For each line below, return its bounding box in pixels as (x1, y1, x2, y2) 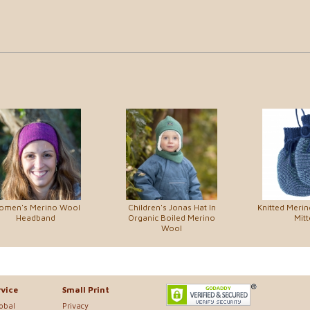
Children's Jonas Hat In (127, 202, 216, 213)
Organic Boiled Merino (128, 212, 215, 224)
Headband (15, 212, 55, 224)
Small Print (62, 284, 109, 295)
